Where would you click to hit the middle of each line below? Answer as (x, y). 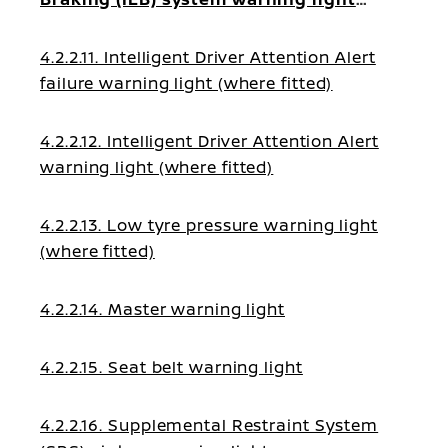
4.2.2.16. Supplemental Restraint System (209, 425)
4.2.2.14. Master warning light (162, 309)
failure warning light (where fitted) (186, 83)
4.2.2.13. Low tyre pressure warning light (209, 225)
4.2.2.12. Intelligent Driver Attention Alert (209, 141)
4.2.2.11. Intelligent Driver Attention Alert (208, 57)
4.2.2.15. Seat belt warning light (171, 367)
